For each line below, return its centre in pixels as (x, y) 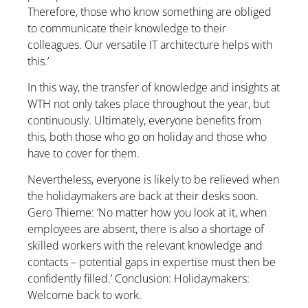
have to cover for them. (84, 153)
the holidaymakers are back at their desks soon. (143, 196)
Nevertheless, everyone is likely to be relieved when (153, 180)
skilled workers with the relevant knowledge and (145, 246)
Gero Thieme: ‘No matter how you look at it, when (147, 213)
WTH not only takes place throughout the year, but (148, 103)
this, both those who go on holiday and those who (147, 136)
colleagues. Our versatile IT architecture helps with (150, 44)
